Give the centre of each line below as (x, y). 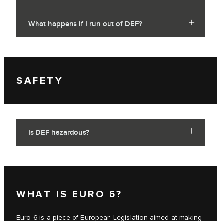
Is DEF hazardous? (59, 133)
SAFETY (40, 81)
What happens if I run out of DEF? (85, 24)
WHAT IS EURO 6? (70, 194)
